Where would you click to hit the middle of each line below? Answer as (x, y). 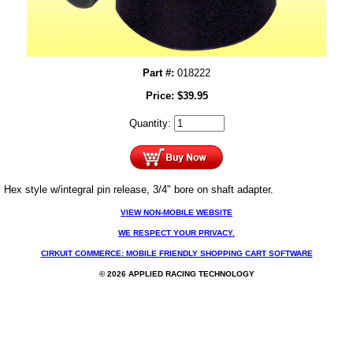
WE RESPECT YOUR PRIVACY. (176, 233)
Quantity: (151, 124)
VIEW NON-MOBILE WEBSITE (176, 213)
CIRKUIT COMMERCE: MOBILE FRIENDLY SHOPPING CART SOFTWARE (176, 254)
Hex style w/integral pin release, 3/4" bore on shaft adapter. (139, 190)
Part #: (158, 73)
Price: (161, 96)
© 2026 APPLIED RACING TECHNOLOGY (176, 274)
